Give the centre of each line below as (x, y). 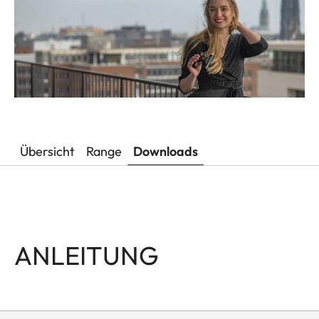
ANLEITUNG (87, 255)
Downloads (166, 151)
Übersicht (47, 151)
